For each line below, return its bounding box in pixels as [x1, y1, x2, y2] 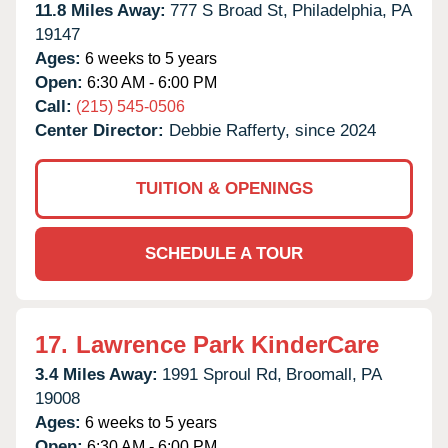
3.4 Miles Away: [35, 364, 158, 384]
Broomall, [286, 364, 357, 384]
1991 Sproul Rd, [162, 364, 282, 384]
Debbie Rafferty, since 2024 [169, 120, 376, 140]
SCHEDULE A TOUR [145, 243, 303, 263]
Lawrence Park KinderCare [76, 330, 379, 358]
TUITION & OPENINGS [135, 178, 313, 198]
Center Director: [35, 120, 169, 140]
